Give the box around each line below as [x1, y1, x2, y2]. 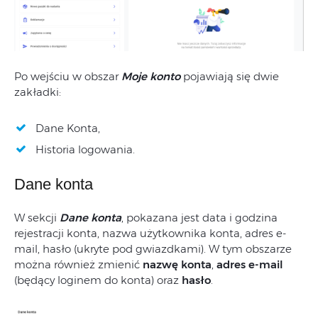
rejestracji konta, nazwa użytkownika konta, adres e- [14, 226, 286, 240]
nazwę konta [143, 257, 212, 271]
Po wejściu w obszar [14, 70, 121, 84]
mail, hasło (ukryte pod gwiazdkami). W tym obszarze [14, 241, 292, 256]
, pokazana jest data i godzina [121, 210, 278, 224]
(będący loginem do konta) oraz [14, 273, 182, 287]
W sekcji [14, 210, 60, 224]
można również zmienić [14, 257, 143, 271]
